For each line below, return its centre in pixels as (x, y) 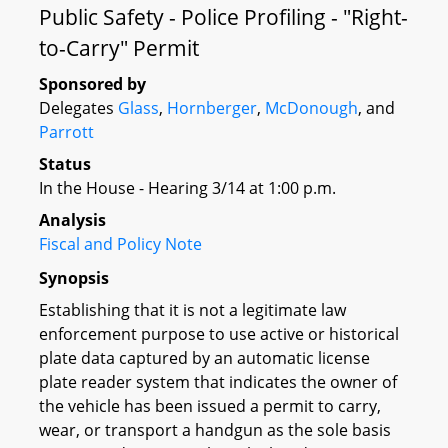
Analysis (72, 220)
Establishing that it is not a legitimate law (192, 309)
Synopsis (74, 277)
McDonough (311, 108)
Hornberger (212, 108)
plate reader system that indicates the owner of (218, 381)
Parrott (66, 132)
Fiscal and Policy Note (120, 244)
